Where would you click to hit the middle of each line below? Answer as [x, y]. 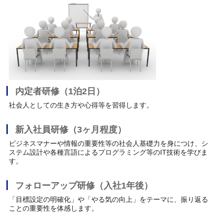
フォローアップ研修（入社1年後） [84, 186]
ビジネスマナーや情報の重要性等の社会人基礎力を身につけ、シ [109, 144]
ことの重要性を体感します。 [54, 208]
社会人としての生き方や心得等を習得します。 [81, 105]
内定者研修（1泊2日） [60, 92]
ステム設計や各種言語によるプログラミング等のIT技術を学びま [109, 152]
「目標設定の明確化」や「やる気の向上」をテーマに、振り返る [109, 200]
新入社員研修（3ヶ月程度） [71, 130]
